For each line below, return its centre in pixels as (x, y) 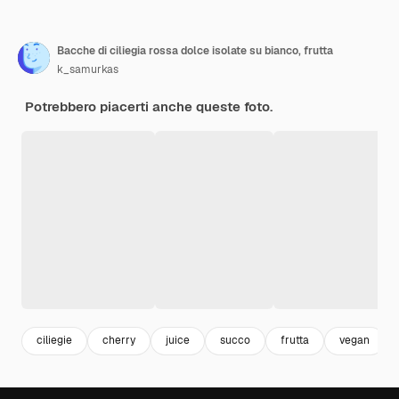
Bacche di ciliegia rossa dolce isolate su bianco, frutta (195, 50)
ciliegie (54, 341)
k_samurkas (88, 69)
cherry (119, 341)
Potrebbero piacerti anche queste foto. (149, 106)
